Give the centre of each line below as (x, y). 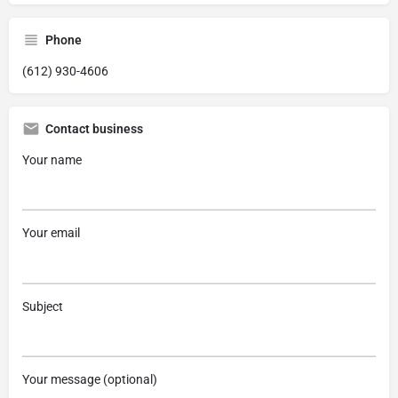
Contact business (94, 128)
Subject (43, 306)
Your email (51, 233)
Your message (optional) (90, 380)
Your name (52, 159)
